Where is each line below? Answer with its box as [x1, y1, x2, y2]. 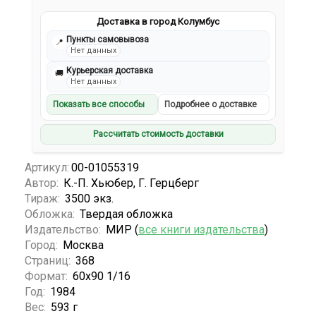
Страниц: [25, 254, 73, 268]
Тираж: [25, 192, 63, 206]
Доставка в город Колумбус [97, 16, 219, 28]
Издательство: [25, 223, 104, 237]
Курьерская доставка [66, 66, 154, 76]
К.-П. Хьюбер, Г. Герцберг [63, 176, 199, 190]
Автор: [25, 176, 61, 190]
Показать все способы [53, 99, 145, 110]
